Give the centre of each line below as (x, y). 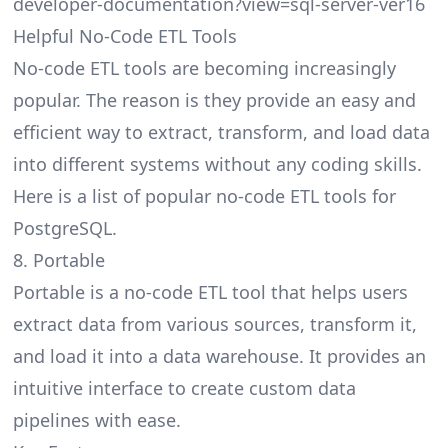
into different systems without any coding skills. (217, 164)
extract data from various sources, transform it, (214, 324)
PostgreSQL (62, 228)
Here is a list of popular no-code (151, 196)
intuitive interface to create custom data (184, 388)
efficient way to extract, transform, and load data (221, 132)
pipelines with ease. (96, 420)
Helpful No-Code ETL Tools (124, 36)
